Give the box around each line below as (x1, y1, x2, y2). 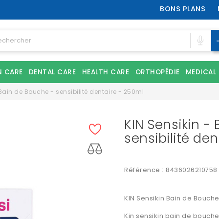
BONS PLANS (160, 4, 206, 14)
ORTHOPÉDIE (135, 67, 180, 77)
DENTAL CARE (28, 67, 76, 77)
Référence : (124, 165, 164, 175)
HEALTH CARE (82, 67, 129, 77)
